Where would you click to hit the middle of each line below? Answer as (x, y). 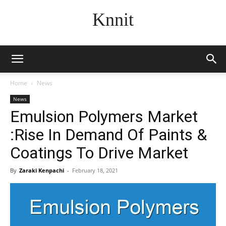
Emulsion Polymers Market (104, 117)
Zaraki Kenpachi (42, 170)
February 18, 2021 (95, 170)
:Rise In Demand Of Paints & (108, 135)
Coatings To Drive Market (99, 153)
